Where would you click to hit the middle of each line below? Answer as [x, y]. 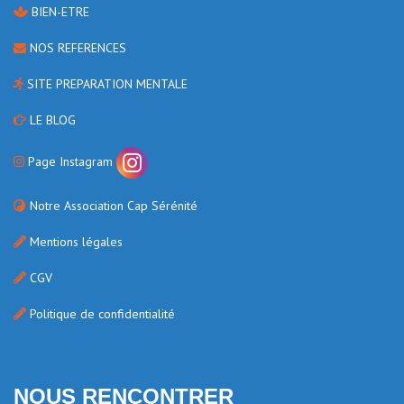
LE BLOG [51, 120]
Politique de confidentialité [101, 314]
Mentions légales [74, 242]
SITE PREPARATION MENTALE [106, 84]
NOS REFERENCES [76, 48]
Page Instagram [70, 161]
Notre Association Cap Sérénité [112, 206]
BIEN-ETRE [59, 12]
